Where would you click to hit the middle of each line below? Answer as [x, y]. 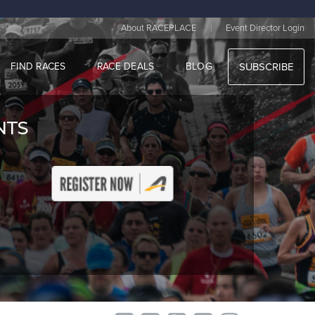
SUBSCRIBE [266, 67]
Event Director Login [265, 28]
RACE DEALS [126, 66]
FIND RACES [38, 66]
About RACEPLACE [159, 28]
